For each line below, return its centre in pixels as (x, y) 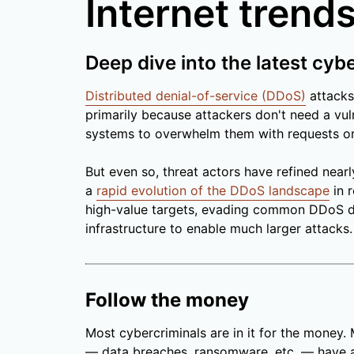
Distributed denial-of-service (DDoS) (196, 96)
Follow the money (167, 300)
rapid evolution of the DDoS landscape (213, 191)
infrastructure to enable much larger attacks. (219, 229)
